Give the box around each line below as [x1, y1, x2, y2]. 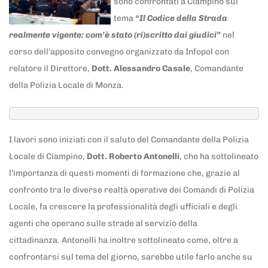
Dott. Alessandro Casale [92, 63, 190, 74]
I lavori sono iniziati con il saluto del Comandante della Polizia [9, 134, 249, 145]
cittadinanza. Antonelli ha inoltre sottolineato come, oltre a [9, 234, 238, 245]
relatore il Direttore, [9, 63, 92, 74]
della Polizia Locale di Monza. [9, 80, 124, 90]
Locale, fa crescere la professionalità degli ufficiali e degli [9, 201, 237, 212]
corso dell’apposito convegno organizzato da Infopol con [9, 46, 229, 57]
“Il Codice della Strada [135, 13, 227, 23]
